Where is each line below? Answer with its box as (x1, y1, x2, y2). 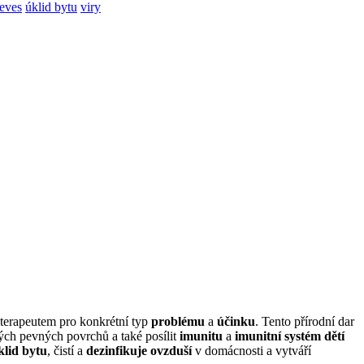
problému (151, 314, 205, 329)
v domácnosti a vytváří (192, 344, 311, 358)
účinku (217, 314, 255, 329)
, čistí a (47, 344, 86, 358)
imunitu (180, 329, 223, 344)
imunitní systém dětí (235, 329, 344, 344)
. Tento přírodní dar (255, 314, 354, 329)
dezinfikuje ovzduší (86, 344, 192, 358)
